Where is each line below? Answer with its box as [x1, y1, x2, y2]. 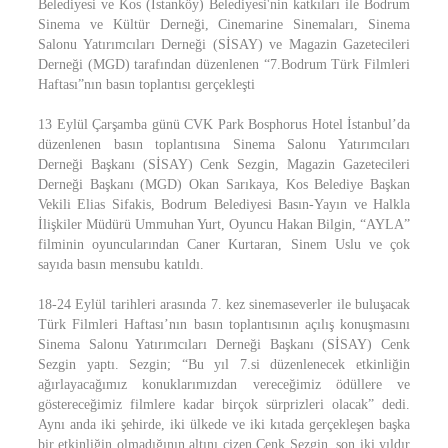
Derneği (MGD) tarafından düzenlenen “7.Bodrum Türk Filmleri [38, 57, 410, 72]
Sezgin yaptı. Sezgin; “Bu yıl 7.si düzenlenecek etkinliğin [38, 357, 410, 372]
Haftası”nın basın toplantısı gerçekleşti [38, 77, 255, 92]
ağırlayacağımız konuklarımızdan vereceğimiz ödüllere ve [38, 377, 410, 392]
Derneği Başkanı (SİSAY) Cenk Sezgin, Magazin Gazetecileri [38, 157, 410, 172]
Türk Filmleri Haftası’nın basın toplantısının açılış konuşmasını [38, 317, 410, 332]
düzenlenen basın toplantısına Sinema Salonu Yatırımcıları [38, 137, 410, 152]
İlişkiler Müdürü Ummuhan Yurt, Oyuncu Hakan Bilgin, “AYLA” [38, 217, 410, 232]
